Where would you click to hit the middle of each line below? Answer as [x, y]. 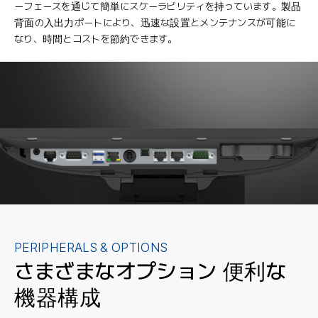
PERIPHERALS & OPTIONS [91, 248]
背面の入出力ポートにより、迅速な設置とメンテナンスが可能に [155, 22]
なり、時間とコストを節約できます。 [96, 39]
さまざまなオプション [119, 272]
